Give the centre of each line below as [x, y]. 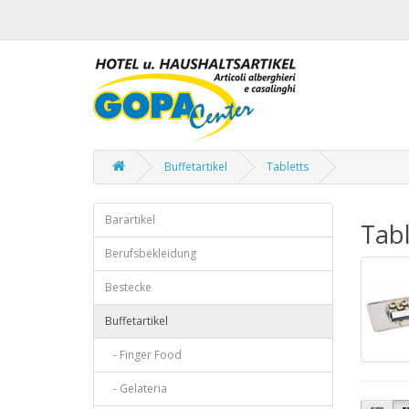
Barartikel [130, 220]
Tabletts [288, 167]
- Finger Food [143, 355]
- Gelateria [136, 388]
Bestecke [128, 287]
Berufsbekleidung [151, 253]
